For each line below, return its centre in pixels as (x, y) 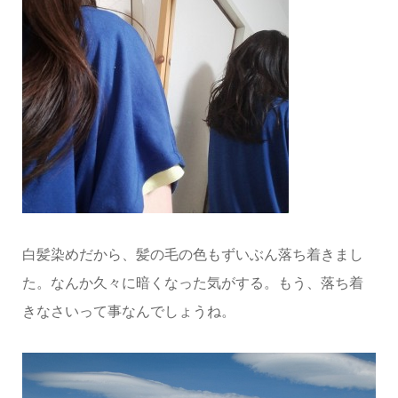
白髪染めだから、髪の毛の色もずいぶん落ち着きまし (192, 254)
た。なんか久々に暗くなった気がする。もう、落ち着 (192, 283)
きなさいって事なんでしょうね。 (128, 311)
